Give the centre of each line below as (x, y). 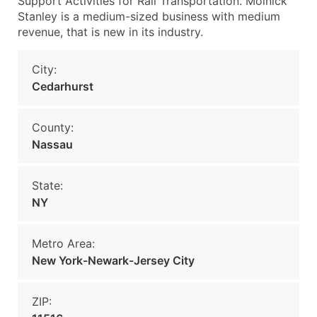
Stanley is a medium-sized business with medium (149, 16)
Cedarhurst (63, 86)
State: (47, 185)
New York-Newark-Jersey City (113, 260)
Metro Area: (63, 243)
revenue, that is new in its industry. (110, 32)
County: (53, 127)
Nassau (52, 144)
